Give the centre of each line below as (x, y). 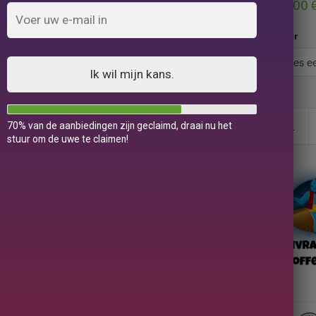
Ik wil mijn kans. (132, 74)
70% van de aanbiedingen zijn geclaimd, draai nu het (119, 125)
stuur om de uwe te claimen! (67, 139)
